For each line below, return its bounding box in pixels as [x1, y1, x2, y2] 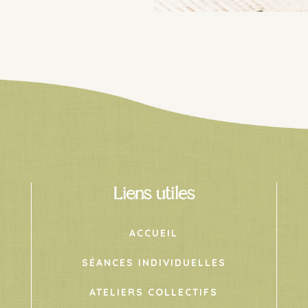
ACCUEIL [129, 226, 179, 239]
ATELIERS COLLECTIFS [89, 285, 219, 298]
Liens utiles [113, 181, 195, 206]
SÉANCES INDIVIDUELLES [81, 256, 226, 269]
